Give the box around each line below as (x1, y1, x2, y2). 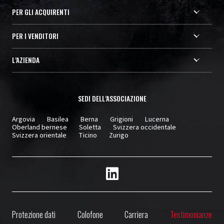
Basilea (47, 113, 68, 124)
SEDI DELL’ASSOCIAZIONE (77, 93, 146, 103)
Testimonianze (169, 208, 212, 221)
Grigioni (110, 113, 133, 124)
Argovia (12, 113, 35, 124)
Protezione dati (12, 208, 55, 221)
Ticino (78, 129, 97, 140)
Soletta (79, 121, 101, 132)
